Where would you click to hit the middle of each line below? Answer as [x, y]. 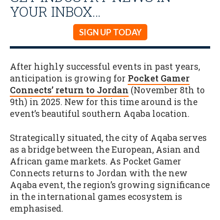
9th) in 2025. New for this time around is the [104, 102]
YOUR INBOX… [55, 12]
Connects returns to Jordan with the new [99, 173]
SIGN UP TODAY [110, 32]
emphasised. [37, 208]
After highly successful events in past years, [105, 66]
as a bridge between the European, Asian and [105, 149]
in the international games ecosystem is [96, 196]
